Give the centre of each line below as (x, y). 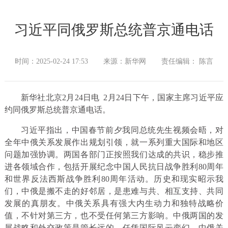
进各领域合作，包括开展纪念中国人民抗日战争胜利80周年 (114, 167)
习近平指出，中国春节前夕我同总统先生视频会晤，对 (122, 130)
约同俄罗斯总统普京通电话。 (57, 110)
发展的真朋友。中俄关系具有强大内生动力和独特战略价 (114, 204)
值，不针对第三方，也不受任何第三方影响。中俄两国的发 (114, 216)
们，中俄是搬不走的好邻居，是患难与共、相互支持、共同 (114, 191)
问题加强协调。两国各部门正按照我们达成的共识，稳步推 (114, 155)
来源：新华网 (125, 62)
